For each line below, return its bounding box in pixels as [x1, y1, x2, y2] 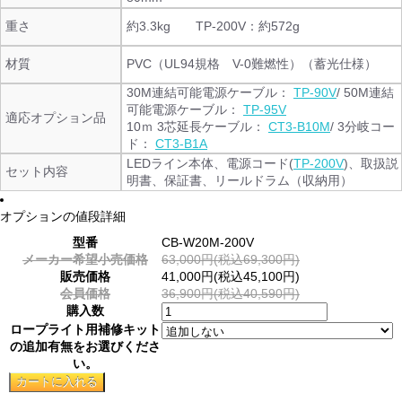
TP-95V [243, 102, 286, 117]
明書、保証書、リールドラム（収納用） [127, 173, 353, 188]
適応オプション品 [5, 110, 106, 125]
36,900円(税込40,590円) [162, 286, 300, 301]
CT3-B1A [155, 136, 207, 151]
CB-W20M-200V [162, 235, 254, 249]
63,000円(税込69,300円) [162, 252, 300, 267]
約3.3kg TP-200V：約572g [127, 19, 300, 33]
